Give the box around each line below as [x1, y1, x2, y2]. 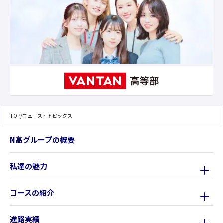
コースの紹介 [10, 187, 54, 198]
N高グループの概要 [10, 134, 75, 145]
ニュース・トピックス [22, 112, 72, 120]
